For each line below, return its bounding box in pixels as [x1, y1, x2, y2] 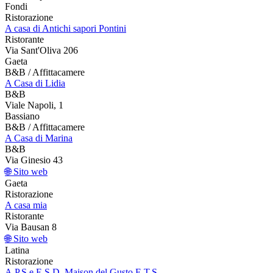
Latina [5, 244, 29, 255]
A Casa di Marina [5, 132, 73, 143]
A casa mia [5, 199, 47, 210]
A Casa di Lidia [5, 77, 65, 88]
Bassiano [5, 110, 40, 121]
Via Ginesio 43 [5, 154, 63, 165]
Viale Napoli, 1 [5, 99, 63, 110]
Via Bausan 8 [5, 221, 57, 232]
